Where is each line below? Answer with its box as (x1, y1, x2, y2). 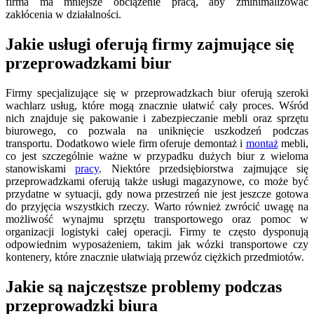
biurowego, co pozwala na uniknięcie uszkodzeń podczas (6, 124, 308, 137)
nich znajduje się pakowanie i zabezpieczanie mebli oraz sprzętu (6, 111, 308, 124)
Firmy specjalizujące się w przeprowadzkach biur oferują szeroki (6, 86, 308, 99)
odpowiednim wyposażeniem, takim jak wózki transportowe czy (6, 238, 308, 250)
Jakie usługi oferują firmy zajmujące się (6, 34, 294, 53)
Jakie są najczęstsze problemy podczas (6, 277, 282, 296)
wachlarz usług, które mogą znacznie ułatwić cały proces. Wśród (6, 99, 308, 111)
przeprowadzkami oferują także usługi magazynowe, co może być (6, 175, 308, 187)
